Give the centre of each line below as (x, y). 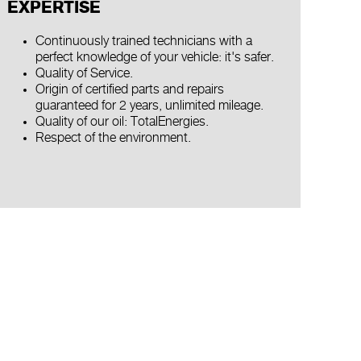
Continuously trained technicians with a (143, 41)
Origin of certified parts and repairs (129, 90)
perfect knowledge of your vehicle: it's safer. (154, 58)
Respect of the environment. (113, 138)
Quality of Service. (84, 74)
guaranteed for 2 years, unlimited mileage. (149, 106)
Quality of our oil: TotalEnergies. (122, 122)
